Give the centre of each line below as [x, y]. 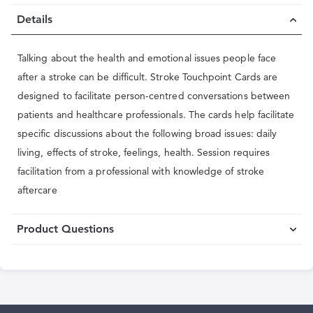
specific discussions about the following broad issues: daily [147, 133]
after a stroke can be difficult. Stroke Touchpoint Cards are [148, 77]
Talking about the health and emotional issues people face [147, 58]
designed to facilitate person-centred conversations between [154, 96]
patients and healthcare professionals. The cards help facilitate [156, 115]
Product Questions [65, 229]
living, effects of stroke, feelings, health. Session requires [144, 152]
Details [35, 19]
